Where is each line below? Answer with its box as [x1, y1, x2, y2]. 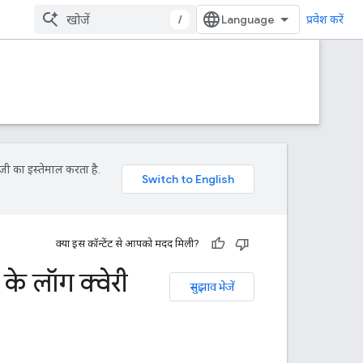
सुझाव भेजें [190, 280, 234, 294]
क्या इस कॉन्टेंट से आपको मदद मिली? [56, 237, 199, 250]
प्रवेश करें [306, 13, 344, 26]
